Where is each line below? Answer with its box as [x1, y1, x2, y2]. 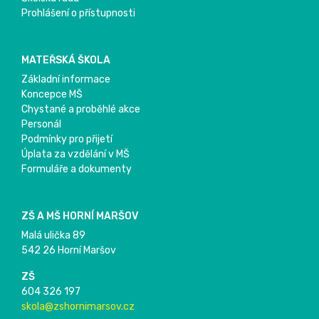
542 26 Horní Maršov [21, 244, 116, 257]
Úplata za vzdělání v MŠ [21, 148, 130, 161]
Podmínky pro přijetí [21, 133, 113, 146]
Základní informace [21, 73, 110, 86]
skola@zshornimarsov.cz [21, 300, 135, 313]
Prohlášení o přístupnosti [21, 7, 135, 20]
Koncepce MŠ [21, 88, 83, 101]
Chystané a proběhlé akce [21, 103, 140, 116]
